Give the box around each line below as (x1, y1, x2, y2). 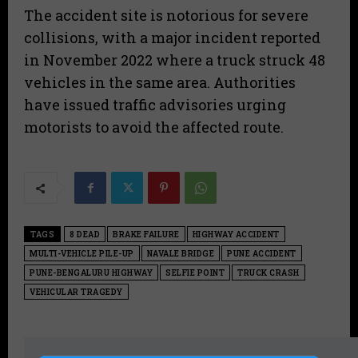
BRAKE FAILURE (113, 229, 180, 241)
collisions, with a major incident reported (24, 28, 320, 48)
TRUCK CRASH (237, 268, 300, 279)
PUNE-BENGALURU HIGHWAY (30, 268, 153, 279)
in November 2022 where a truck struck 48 (24, 50, 325, 70)
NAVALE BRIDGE (146, 249, 214, 260)
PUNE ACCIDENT (227, 249, 296, 260)
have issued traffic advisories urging (24, 95, 286, 115)
